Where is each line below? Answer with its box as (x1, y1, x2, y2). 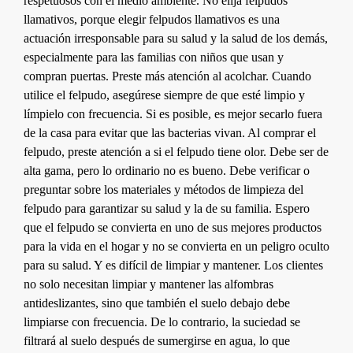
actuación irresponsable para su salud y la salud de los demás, (24, 31, 328, 45)
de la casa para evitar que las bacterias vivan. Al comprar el (24, 125, 316, 139)
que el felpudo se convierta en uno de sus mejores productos (24, 220, 321, 234)
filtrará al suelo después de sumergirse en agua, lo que (24, 333, 290, 347)
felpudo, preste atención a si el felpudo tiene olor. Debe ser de (24, 144, 329, 158)
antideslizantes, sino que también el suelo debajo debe (24, 295, 290, 310)
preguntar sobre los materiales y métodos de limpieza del (24, 182, 303, 196)
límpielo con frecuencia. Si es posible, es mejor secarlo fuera (24, 106, 322, 121)
